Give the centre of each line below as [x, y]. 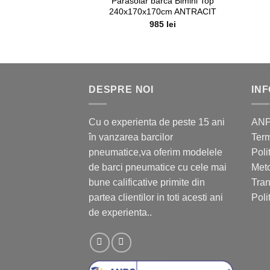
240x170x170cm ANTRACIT [163, 12]
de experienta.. [120, 213]
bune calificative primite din [147, 183]
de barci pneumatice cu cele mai [158, 168]
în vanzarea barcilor [131, 137]
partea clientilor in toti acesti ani [156, 198]
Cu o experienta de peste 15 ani [157, 122]
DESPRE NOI [121, 89]
